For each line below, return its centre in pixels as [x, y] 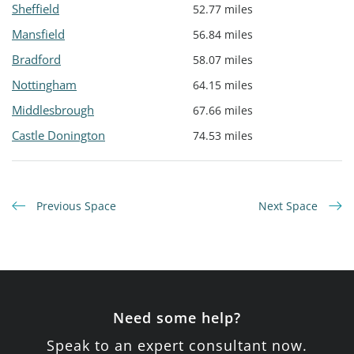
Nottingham [44, 85]
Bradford [36, 60]
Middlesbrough [53, 110]
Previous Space [75, 206]
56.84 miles [223, 35]
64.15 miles [223, 85]
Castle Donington [58, 136]
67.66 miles [223, 111]
